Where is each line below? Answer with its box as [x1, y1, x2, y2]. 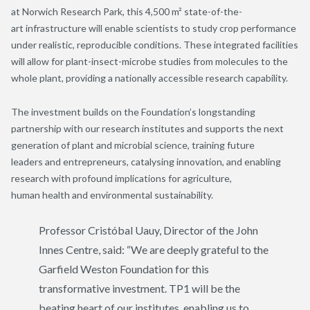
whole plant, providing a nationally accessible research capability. [11, 71, 288, 84]
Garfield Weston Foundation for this [39, 262, 209, 275]
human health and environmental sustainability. [11, 188, 213, 201]
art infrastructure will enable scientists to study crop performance [11, 21, 296, 34]
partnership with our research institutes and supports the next [11, 122, 284, 134]
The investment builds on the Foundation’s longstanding [11, 105, 255, 118]
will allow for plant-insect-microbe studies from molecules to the [11, 55, 288, 67]
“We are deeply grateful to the [127, 242, 268, 256]
